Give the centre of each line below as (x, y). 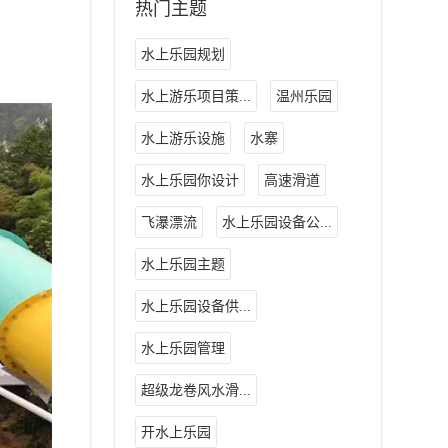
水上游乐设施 (182, 139)
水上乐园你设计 (189, 181)
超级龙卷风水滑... (195, 391)
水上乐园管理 (182, 349)
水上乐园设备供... (195, 307)
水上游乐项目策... (195, 97)
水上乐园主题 (182, 265)
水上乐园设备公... (276, 223)
